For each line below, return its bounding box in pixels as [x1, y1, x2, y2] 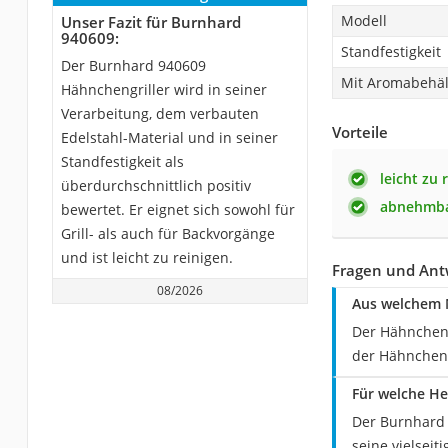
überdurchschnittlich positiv [60, 175, 251, 195]
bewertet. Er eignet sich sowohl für [60, 199, 295, 219]
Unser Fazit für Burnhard [60, 11, 241, 32]
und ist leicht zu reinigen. [60, 247, 233, 267]
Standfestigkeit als [60, 151, 184, 171]
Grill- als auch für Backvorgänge [60, 223, 275, 243]
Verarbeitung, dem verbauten [60, 103, 259, 123]
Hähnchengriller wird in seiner [60, 79, 267, 99]
